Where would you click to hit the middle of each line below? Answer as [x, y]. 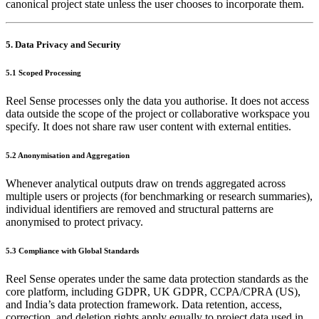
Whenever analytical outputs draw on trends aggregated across [146, 183]
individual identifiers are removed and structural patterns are [140, 209]
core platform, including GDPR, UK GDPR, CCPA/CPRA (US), [153, 291]
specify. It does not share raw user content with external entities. [148, 126]
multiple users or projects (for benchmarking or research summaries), [159, 196]
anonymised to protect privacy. [74, 221]
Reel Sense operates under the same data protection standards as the [157, 278]
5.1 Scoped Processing [43, 72]
